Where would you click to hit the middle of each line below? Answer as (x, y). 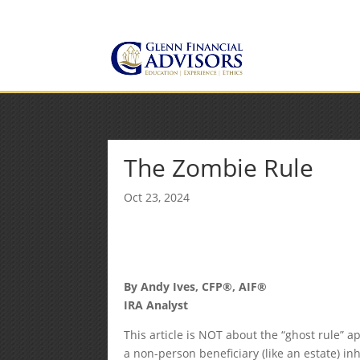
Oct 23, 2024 (157, 197)
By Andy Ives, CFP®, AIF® (196, 286)
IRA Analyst (156, 305)
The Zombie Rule (219, 168)
